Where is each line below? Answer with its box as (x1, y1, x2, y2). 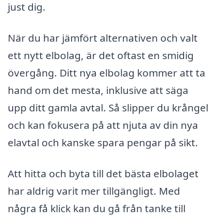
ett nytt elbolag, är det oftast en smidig (8, 48, 194, 62)
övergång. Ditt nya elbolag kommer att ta (8, 66, 205, 80)
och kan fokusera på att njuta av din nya (8, 118, 198, 132)
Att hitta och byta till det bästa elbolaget (8, 166, 199, 180)
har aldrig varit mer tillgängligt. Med (8, 184, 180, 198)
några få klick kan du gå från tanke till (8, 201, 186, 215)
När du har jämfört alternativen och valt (8, 31, 198, 45)
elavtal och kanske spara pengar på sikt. (8, 136, 198, 150)
